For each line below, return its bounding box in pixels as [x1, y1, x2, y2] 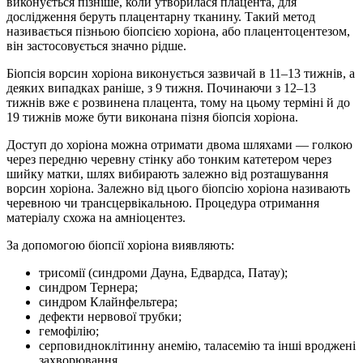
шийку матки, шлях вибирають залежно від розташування [6, 167, 328, 181]
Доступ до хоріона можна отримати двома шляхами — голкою [6, 138, 352, 152]
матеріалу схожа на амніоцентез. [6, 211, 186, 225]
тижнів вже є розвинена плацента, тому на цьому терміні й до [6, 96, 350, 110]
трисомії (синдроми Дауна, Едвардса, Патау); [39, 266, 288, 280]
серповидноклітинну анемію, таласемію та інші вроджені [39, 339, 356, 353]
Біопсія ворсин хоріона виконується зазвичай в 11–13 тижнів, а [6, 66, 355, 81]
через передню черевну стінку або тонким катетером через [6, 152, 331, 167]
